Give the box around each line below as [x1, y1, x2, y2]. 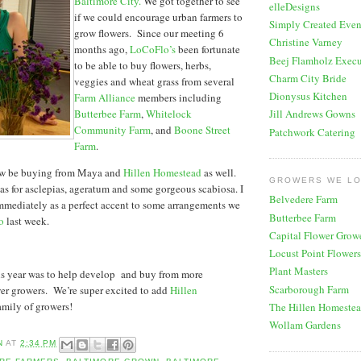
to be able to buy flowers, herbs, [74, 57, 211, 73]
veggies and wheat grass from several [74, 73, 234, 89]
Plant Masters [269, 263, 328, 279]
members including [135, 89, 222, 105]
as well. [201, 164, 236, 180]
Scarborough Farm [269, 281, 349, 297]
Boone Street [174, 122, 230, 137]
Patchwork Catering [269, 124, 355, 139]
